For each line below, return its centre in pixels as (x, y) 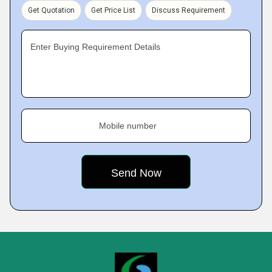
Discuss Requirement (189, 10)
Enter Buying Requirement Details (95, 47)
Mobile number (128, 126)
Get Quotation (51, 10)
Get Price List (113, 10)
